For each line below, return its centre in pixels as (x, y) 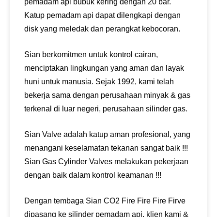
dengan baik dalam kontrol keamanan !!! (93, 175)
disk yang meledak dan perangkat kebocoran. (102, 29)
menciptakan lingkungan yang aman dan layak (104, 68)
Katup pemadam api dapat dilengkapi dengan (102, 15)
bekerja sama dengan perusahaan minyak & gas (107, 95)
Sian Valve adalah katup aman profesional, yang (107, 134)
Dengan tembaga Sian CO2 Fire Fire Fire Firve (105, 201)
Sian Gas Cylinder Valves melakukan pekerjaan (106, 162)
